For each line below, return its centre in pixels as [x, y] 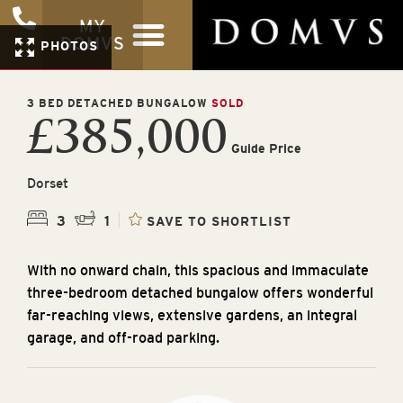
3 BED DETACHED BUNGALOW [119, 103]
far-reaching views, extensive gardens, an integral [192, 315]
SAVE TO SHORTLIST [219, 221]
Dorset [48, 183]
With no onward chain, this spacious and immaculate [198, 270]
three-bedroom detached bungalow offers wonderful [200, 293]
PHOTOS [67, 46]
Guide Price [264, 148]
